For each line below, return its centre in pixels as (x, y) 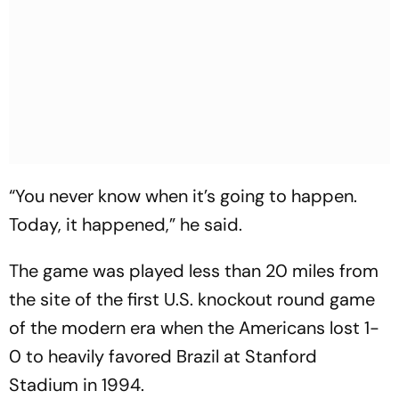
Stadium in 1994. (77, 385)
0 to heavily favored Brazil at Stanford (163, 356)
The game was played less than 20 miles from (194, 271)
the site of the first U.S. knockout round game (192, 299)
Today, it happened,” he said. (126, 224)
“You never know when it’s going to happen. (183, 196)
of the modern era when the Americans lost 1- (194, 328)
